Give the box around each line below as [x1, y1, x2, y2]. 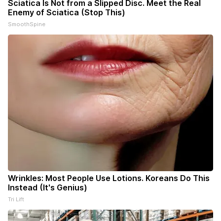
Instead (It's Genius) [8, 183, 87, 193]
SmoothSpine [8, 21, 45, 28]
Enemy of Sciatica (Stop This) [8, 7, 125, 18]
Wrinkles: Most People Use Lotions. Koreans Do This [8, 173, 210, 184]
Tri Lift [8, 196, 24, 203]
